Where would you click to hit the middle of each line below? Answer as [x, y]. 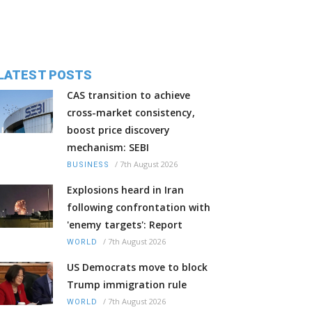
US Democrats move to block [137, 267]
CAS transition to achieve [128, 95]
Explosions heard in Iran [125, 190]
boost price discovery [118, 130]
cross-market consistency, [131, 113]
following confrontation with [139, 208]
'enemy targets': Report [125, 225]
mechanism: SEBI [108, 148]
